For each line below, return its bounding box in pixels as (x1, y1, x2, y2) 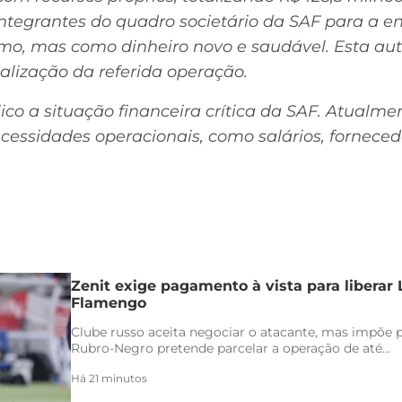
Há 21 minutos (71, 371, 147, 385)
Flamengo (71, 293, 146, 311)
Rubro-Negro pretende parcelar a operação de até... (71, 339, 390, 356)
